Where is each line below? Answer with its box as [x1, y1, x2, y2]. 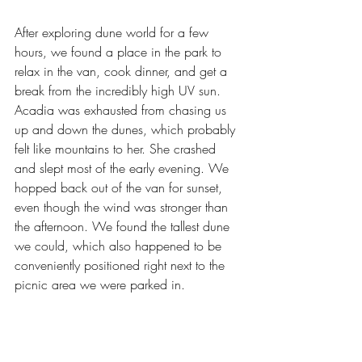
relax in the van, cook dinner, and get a [15, 62, 231, 81]
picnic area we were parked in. [15, 276, 185, 294]
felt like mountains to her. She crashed [15, 140, 220, 158]
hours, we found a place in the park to [15, 43, 225, 61]
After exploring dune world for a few [15, 23, 213, 42]
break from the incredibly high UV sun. [15, 82, 225, 100]
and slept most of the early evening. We [15, 159, 233, 178]
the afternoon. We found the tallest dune [15, 217, 234, 236]
